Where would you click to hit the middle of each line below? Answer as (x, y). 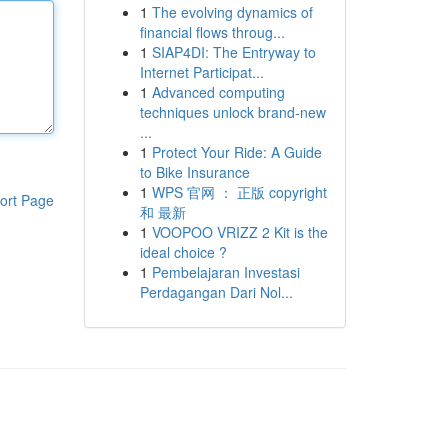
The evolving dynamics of (232, 12)
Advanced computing (218, 92)
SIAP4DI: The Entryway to (233, 52)
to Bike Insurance (194, 172)
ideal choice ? (183, 252)
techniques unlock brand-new (232, 112)
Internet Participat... (201, 72)
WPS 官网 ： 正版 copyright (239, 192)
